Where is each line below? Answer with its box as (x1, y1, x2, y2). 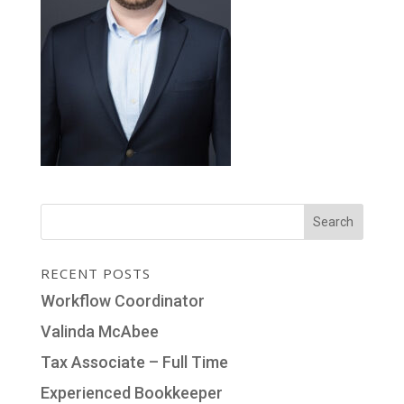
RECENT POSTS (40, 263, 151, 282)
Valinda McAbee (40, 321, 159, 341)
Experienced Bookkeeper (40, 382, 223, 402)
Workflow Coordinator (40, 290, 205, 310)
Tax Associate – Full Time (40, 352, 228, 372)
